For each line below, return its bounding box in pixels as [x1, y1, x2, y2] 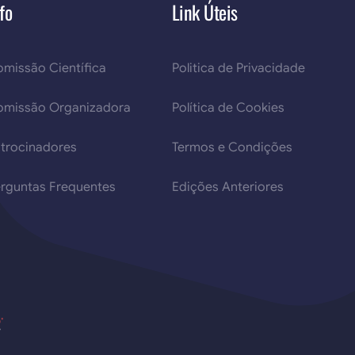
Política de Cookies [171, 100, 284, 116]
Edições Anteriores [171, 179, 284, 195]
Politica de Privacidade [171, 60, 305, 76]
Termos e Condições [171, 139, 292, 155]
